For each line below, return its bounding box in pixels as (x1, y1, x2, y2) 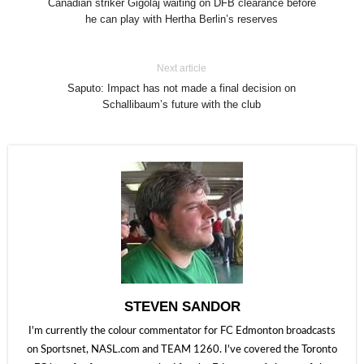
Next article (157, 63, 207, 74)
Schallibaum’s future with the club (102, 98, 262, 110)
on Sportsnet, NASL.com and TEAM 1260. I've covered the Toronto (27, 344, 337, 355)
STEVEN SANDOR (123, 299, 240, 314)
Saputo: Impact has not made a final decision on (67, 82, 297, 94)
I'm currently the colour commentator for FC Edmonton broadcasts (28, 326, 336, 336)
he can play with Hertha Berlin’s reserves (85, 13, 279, 25)
